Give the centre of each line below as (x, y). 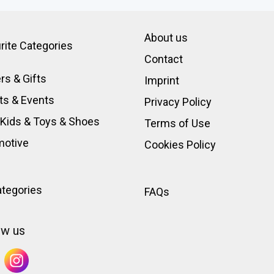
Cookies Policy (180, 144)
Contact (164, 59)
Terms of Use (178, 123)
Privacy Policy (178, 102)
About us (166, 37)
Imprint (162, 80)
